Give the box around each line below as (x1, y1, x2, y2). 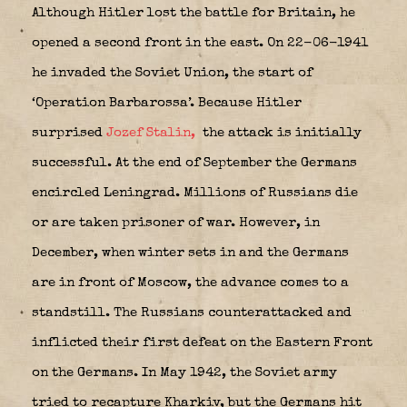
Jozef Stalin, (106, 125, 195, 140)
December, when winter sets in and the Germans (32, 245, 349, 260)
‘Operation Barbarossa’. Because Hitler (32, 95, 302, 110)
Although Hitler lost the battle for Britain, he (32, 5, 355, 20)
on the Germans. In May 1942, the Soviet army (32, 365, 337, 380)
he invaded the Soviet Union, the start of (32, 65, 313, 80)
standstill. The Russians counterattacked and (32, 305, 352, 320)
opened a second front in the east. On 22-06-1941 (32, 35, 368, 50)
